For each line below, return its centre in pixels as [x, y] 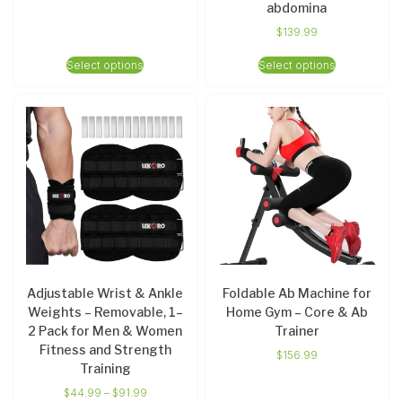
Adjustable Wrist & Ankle [105, 293]
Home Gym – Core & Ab [297, 312]
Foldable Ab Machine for [297, 293]
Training [105, 369]
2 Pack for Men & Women [105, 331]
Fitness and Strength [105, 350]
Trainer [297, 331]
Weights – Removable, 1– [105, 312]
